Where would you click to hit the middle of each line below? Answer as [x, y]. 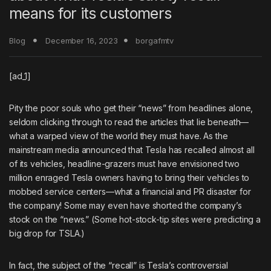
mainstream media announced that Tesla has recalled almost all [132, 149]
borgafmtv [155, 40]
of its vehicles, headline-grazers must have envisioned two [124, 163]
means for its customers [90, 13]
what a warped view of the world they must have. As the [119, 135]
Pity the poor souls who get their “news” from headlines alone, [131, 108]
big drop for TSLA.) [47, 233]
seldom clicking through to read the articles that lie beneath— [129, 122]
